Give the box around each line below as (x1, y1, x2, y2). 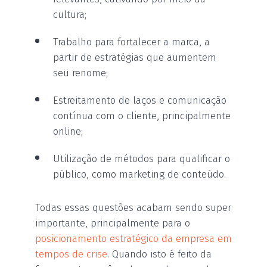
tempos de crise (35, 247, 107, 260)
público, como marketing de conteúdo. (53, 167, 226, 181)
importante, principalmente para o (35, 216, 190, 229)
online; (53, 125, 83, 138)
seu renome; (53, 66, 108, 79)
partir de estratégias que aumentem (53, 51, 216, 64)
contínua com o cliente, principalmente (53, 109, 231, 122)
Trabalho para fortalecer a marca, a (53, 35, 210, 48)
